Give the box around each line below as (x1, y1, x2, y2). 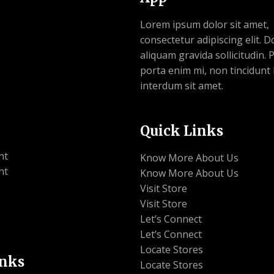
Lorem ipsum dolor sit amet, (140, 18, 269, 32)
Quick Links (140, 122, 223, 139)
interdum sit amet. (140, 79, 223, 93)
